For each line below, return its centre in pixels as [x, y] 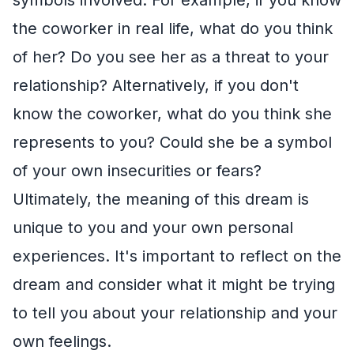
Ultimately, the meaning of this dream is [161, 199]
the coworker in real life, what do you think [173, 28]
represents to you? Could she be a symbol [172, 142]
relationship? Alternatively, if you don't [156, 85]
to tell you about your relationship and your [175, 313]
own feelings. [62, 341]
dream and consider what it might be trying [174, 284]
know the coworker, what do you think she [172, 113]
